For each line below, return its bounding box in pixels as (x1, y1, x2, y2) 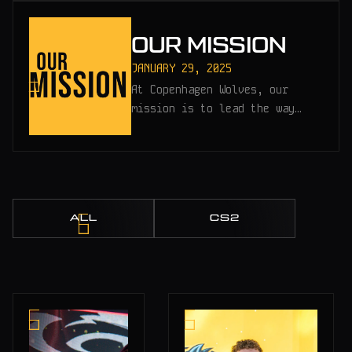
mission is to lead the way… (131, 101, 302, 116)
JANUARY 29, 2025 (131, 61, 233, 76)
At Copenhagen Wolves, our (131, 82, 289, 97)
